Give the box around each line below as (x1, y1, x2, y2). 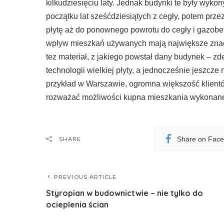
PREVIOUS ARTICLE (54, 173, 117, 180)
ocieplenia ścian (46, 199, 108, 209)
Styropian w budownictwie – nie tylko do (46, 188, 203, 198)
